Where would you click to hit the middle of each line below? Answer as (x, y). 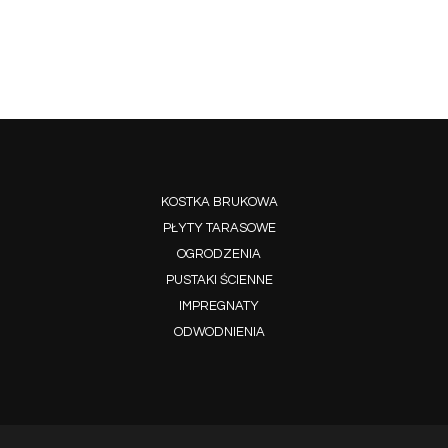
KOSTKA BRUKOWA (219, 201)
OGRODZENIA (219, 253)
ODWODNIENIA (219, 331)
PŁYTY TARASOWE (219, 227)
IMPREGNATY (219, 305)
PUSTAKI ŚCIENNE (219, 279)
